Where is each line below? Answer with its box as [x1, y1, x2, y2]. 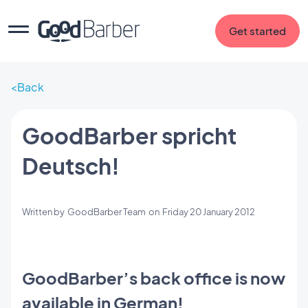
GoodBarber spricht [22, 122, 236, 149]
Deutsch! [22, 152, 120, 179]
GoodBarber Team [67, 206, 146, 217]
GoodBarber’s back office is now [22, 267, 285, 288]
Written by [22, 206, 67, 217]
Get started [229, 24, 286, 37]
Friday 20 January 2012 [162, 206, 255, 217]
